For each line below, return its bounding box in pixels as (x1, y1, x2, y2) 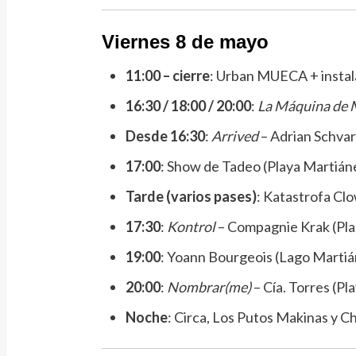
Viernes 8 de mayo (101, 30, 269, 52)
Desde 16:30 (125, 126, 205, 145)
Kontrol (166, 217, 215, 235)
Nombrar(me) (166, 277, 251, 296)
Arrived (211, 126, 258, 145)
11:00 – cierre (125, 66, 210, 84)
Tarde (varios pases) (125, 187, 257, 205)
